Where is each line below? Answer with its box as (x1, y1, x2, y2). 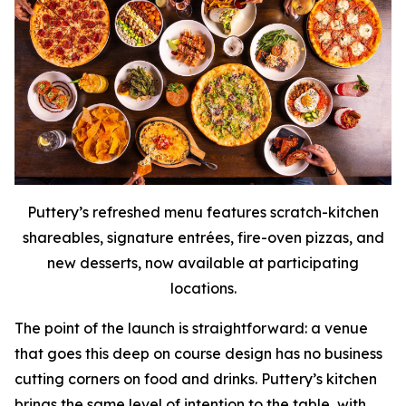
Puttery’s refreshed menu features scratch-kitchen (27, 203, 379, 222)
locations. (169, 279, 237, 298)
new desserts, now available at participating (47, 254, 359, 273)
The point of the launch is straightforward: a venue (14, 319, 368, 338)
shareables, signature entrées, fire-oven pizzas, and (22, 228, 384, 247)
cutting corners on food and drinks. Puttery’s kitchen (14, 370, 377, 389)
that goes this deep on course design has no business (14, 344, 382, 363)
